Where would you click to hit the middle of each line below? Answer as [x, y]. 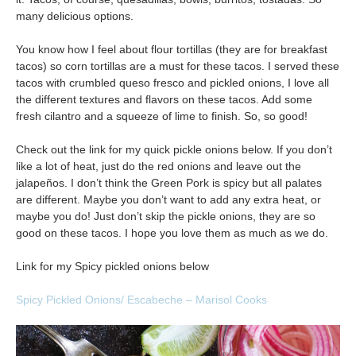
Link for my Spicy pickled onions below [112, 267]
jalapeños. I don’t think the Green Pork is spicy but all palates [169, 183]
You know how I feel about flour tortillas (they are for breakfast [172, 50]
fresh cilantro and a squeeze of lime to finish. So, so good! [162, 116]
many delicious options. [75, 16]
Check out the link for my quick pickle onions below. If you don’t [174, 150]
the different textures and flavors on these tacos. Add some [164, 100]
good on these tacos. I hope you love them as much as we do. [172, 233]
